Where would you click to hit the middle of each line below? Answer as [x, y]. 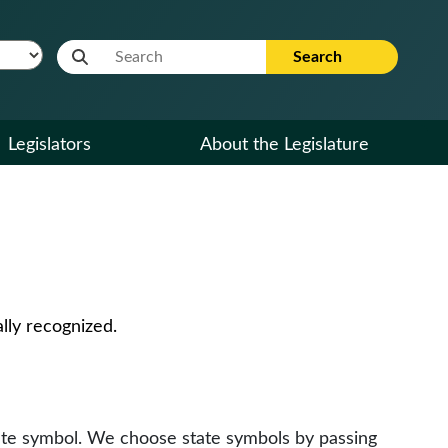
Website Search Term [142, 51]
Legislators [49, 145]
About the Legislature [284, 145]
